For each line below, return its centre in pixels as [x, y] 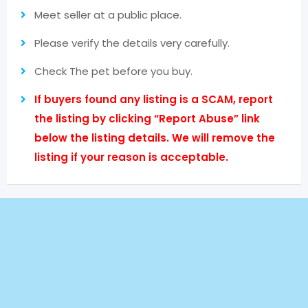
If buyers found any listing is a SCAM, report [154, 99]
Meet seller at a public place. [108, 15]
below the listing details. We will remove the [155, 138]
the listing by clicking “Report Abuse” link [147, 119]
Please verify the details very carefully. [132, 43]
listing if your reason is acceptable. [131, 157]
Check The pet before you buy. [113, 71]
